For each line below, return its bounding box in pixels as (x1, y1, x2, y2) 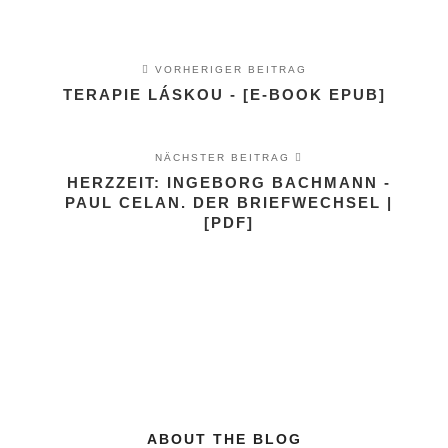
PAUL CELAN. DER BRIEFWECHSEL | (64, 194, 393, 211)
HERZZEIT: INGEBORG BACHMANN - (66, 174, 391, 191)
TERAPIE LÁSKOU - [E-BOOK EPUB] (62, 86, 386, 103)
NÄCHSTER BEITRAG (154, 152, 295, 163)
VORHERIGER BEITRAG (149, 64, 307, 75)
